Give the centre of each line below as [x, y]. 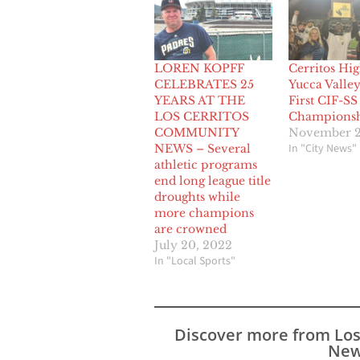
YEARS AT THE [200, 101]
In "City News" [322, 149]
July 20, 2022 [193, 245]
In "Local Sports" [195, 262]
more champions [204, 213]
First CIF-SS [323, 101]
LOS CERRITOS [202, 117]
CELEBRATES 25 [204, 85]
